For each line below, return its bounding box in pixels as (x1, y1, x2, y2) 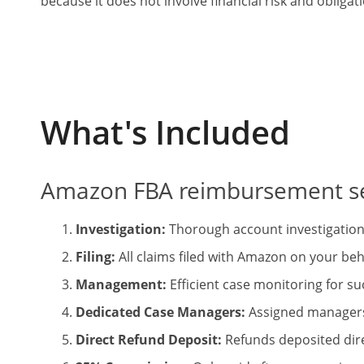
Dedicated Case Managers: (76, 303, 245, 321)
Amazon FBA (41, 175, 179, 206)
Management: (76, 275, 167, 293)
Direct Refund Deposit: (76, 331, 222, 349)
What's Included (41, 110, 290, 154)
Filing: (76, 248, 115, 266)
